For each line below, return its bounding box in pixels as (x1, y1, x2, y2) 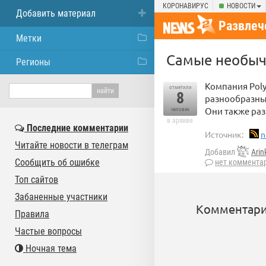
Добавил (205, 147, 237, 157)
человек (171, 106, 189, 112)
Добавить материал (16, 8, 96, 19)
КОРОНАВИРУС (163, 2, 208, 10)
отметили (169, 84, 192, 90)
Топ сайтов (15, 174, 58, 185)
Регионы (16, 56, 50, 68)
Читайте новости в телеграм (15, 140, 128, 151)
